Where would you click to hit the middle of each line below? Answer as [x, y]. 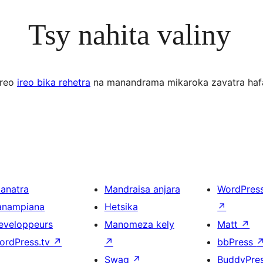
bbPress [237, 242]
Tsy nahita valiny [129, 34]
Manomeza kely [139, 224]
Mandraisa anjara [142, 189]
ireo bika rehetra [54, 82]
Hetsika [121, 207]
